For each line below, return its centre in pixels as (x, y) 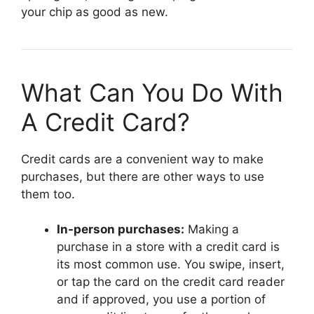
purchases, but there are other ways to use (143, 176)
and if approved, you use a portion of (161, 299)
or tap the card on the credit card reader (171, 282)
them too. (48, 194)
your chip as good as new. (95, 12)
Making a (212, 229)
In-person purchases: (121, 229)
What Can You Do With (152, 92)
